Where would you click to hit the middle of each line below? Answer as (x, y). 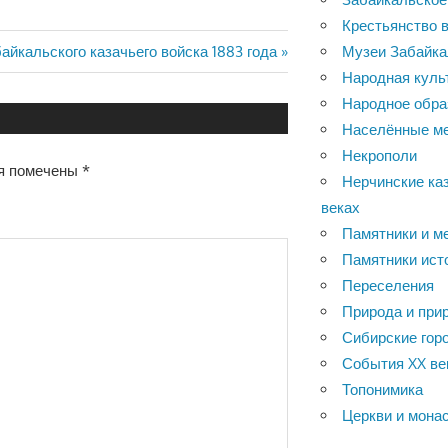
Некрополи (380, 155)
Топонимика (383, 389)
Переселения (388, 285)
